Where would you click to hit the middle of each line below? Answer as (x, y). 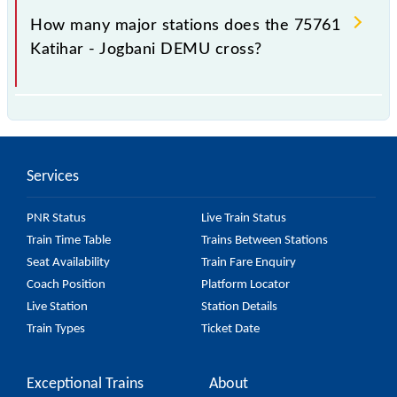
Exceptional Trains (85, 384)
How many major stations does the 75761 (185, 25)
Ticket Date (231, 329)
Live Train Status (244, 218)
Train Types (56, 329)
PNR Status (56, 218)
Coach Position (66, 284)
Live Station (57, 307)
